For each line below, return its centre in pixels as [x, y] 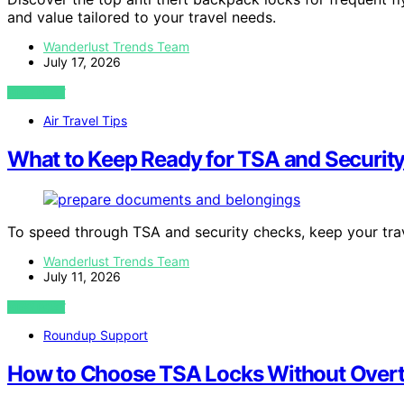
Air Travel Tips [85, 120]
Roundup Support [96, 335]
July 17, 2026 [82, 61]
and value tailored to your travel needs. [142, 17]
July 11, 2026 [82, 276]
